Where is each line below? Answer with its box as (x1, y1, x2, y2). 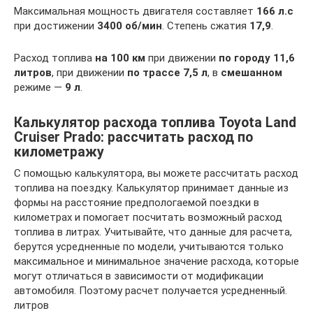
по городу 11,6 (219, 52, 295, 64)
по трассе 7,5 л (127, 66, 208, 79)
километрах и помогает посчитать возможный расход (14, 211, 282, 224)
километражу (14, 144, 104, 161)
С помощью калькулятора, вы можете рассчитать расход (14, 167, 298, 180)
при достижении (14, 20, 97, 32)
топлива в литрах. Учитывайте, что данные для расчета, (14, 226, 292, 238)
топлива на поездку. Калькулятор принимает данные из (14, 182, 289, 194)
